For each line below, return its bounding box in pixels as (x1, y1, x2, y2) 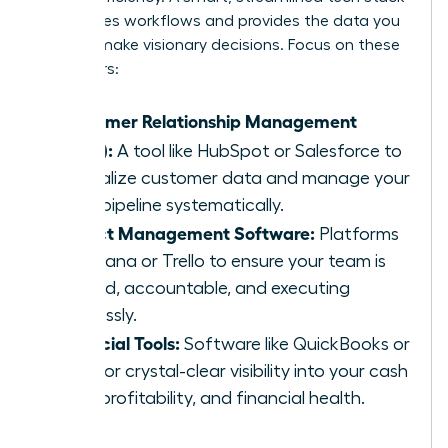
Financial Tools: (57, 330, 180, 353)
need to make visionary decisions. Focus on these (37, 36, 400, 53)
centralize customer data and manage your (57, 168, 410, 187)
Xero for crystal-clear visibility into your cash (57, 361, 408, 380)
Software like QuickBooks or (180, 334, 410, 353)
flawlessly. (57, 305, 137, 324)
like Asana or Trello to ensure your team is (57, 251, 386, 270)
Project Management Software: (57, 220, 315, 243)
